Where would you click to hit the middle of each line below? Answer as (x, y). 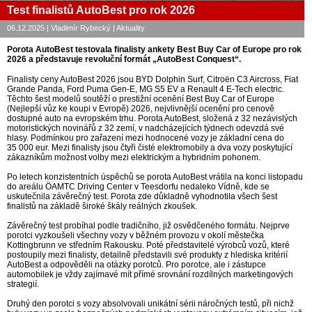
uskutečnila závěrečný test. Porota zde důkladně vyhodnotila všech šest (142, 197)
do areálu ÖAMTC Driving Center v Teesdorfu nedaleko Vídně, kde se (138, 187)
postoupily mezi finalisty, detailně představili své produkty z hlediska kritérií (147, 255)
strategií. (23, 284)
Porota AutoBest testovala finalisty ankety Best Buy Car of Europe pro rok (154, 50)
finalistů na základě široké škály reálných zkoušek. (102, 206)
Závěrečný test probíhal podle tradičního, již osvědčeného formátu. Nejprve (148, 226)
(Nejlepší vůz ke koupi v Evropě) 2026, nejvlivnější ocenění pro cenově (141, 109)
